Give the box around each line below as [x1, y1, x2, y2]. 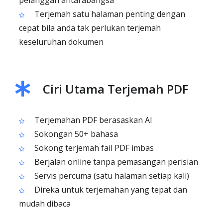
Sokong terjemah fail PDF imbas [32, 142, 154, 153]
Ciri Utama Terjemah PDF [43, 81, 188, 97]
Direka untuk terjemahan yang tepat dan [32, 184, 187, 195]
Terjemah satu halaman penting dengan [32, 8, 185, 19]
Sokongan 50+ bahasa [32, 128, 118, 139]
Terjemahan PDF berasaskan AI [32, 114, 152, 125]
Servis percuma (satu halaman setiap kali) [32, 170, 189, 181]
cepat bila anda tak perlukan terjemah [19, 22, 161, 33]
